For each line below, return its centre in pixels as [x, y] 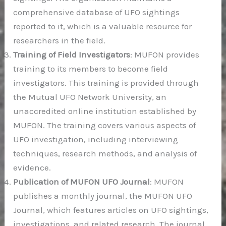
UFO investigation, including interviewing [96, 139]
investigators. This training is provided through [106, 83]
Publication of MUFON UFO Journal [82, 182]
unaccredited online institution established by [105, 111]
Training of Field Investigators [72, 55]
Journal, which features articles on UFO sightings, [111, 210]
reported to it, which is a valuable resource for [103, 26]
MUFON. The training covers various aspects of [105, 125]
